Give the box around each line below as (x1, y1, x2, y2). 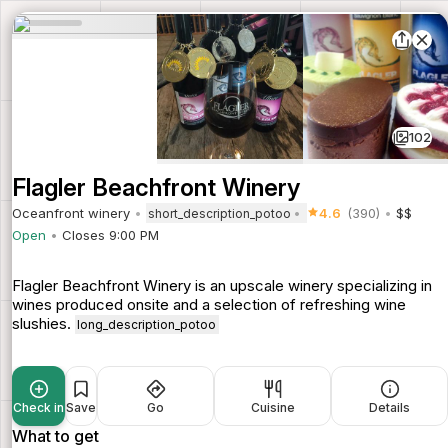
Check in (13, 400, 64, 416)
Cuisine (250, 400, 295, 416)
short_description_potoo (148, 205, 292, 221)
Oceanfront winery (12, 204, 130, 221)
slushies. (12, 314, 75, 334)
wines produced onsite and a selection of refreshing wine (12, 295, 406, 315)
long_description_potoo (77, 317, 217, 333)
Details (369, 400, 410, 416)
